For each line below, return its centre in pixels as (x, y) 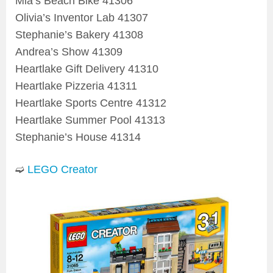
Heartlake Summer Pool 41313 (90, 120)
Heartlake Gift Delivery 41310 (87, 69)
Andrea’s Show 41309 (69, 52)
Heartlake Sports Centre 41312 (91, 103)
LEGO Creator (62, 170)
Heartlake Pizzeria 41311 (76, 86)
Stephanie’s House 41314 (78, 137)
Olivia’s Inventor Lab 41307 (82, 18)
